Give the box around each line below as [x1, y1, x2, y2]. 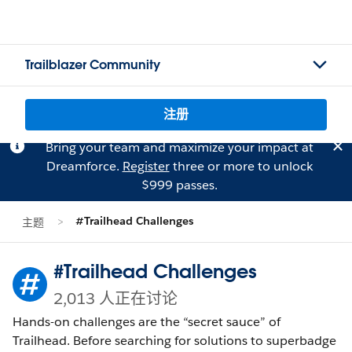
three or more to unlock [169, 158, 313, 174]
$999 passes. [141, 177, 218, 193]
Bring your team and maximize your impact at [45, 139, 313, 156]
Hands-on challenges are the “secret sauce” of [13, 313, 280, 330]
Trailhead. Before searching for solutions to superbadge [13, 332, 336, 349]
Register [122, 158, 170, 174]
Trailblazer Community [25, 57, 160, 73]
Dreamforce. [46, 158, 123, 174]
